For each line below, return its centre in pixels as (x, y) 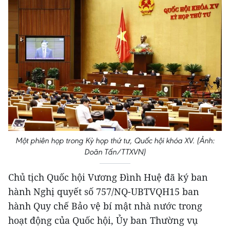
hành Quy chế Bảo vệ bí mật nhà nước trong (105, 206)
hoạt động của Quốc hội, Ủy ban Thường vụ (103, 221)
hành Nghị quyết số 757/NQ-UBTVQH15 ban (104, 192)
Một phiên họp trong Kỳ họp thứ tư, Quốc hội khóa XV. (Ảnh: (115, 141)
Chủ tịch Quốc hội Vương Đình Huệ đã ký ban (108, 177)
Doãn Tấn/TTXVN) (115, 152)
